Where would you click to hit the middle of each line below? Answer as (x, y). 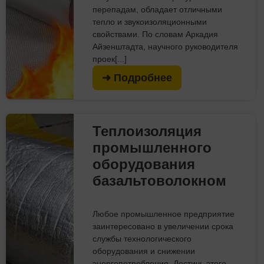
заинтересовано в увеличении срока (163, 226)
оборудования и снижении (144, 251)
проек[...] (110, 59)
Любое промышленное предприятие (164, 214)
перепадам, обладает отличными (158, 9)
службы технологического (142, 238)
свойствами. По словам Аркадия (156, 34)
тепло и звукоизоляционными (150, 22)
